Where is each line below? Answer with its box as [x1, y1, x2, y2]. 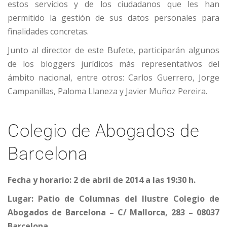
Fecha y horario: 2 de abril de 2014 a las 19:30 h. [8, 174, 196, 186]
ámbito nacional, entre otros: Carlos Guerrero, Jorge [8, 72, 219, 84]
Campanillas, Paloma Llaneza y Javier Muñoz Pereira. [8, 86, 207, 97]
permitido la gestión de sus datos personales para [8, 12, 219, 24]
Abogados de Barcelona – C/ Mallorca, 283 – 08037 [8, 207, 219, 218]
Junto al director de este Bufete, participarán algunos [8, 45, 219, 56]
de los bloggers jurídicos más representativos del [8, 58, 219, 70]
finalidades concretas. [8, 26, 89, 37]
